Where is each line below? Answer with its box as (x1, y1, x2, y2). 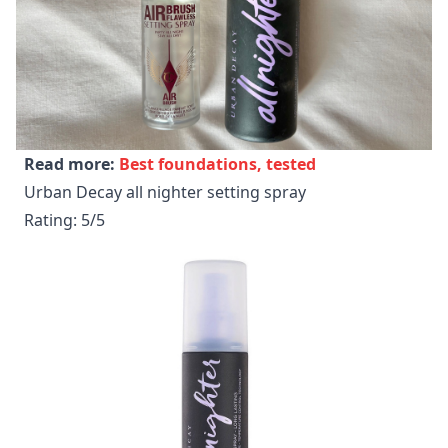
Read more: (24, 153, 119, 176)
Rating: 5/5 (24, 209, 105, 232)
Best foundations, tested (119, 153, 316, 176)
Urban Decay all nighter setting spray (24, 181, 306, 204)
